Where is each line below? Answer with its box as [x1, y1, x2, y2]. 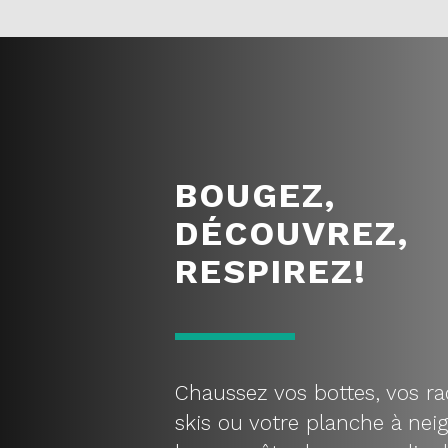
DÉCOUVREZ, [175, 213, 409, 253]
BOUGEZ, [175, 175, 336, 215]
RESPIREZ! [175, 251, 367, 291]
